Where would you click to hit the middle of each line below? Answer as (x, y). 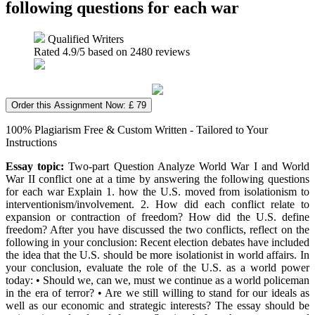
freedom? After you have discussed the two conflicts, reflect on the (157, 229)
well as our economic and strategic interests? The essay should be (157, 305)
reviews (171, 51)
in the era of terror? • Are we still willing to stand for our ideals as (157, 292)
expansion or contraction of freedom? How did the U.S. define (157, 217)
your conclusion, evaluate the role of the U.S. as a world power (157, 267)
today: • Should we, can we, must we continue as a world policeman (157, 280)
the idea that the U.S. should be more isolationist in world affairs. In (157, 255)
